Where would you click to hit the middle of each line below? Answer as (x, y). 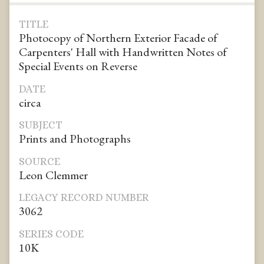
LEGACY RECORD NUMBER (84, 198)
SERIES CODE (51, 234)
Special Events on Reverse (78, 66)
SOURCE (39, 161)
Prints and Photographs (75, 139)
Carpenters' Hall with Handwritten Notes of (123, 52)
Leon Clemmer (53, 175)
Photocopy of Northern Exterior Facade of (118, 38)
